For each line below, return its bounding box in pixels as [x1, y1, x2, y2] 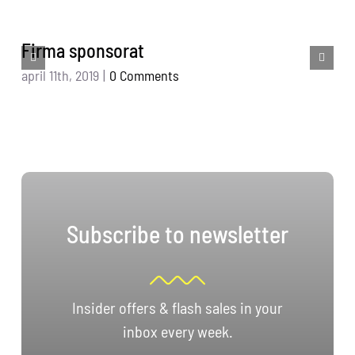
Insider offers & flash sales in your [72, 298, 283, 318]
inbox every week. [122, 322, 233, 342]
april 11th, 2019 [21, 66, 100, 84]
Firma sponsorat [21, 39, 145, 63]
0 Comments [109, 66, 180, 84]
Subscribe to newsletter [67, 219, 288, 249]
